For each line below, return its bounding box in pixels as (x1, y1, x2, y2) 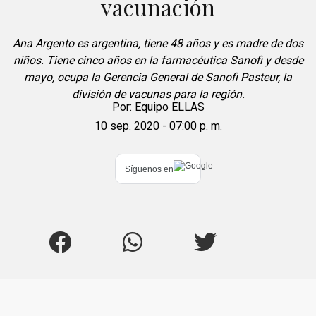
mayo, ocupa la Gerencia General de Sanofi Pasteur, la (24, 71, 292, 85)
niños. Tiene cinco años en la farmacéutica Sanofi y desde (13, 54, 303, 68)
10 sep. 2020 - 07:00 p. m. (94, 119, 222, 133)
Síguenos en (125, 164, 174, 174)
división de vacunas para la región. (71, 87, 245, 102)
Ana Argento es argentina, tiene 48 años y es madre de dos (13, 37, 303, 51)
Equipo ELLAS (134, 100, 205, 114)
